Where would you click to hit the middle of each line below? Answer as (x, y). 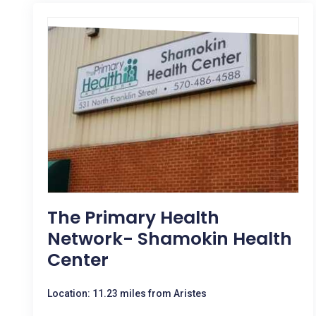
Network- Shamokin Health (170, 239)
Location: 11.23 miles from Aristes (127, 293)
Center (78, 260)
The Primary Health (133, 218)
